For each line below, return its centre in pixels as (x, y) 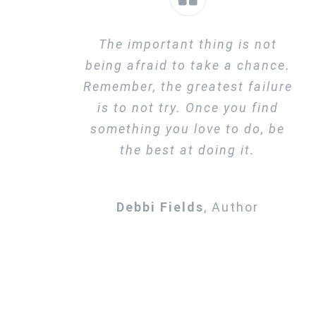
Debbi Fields (160, 207)
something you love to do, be (188, 129)
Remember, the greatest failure (188, 87)
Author (236, 207)
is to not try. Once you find (188, 108)
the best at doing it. (188, 150)
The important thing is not (188, 44)
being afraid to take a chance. (188, 66)
